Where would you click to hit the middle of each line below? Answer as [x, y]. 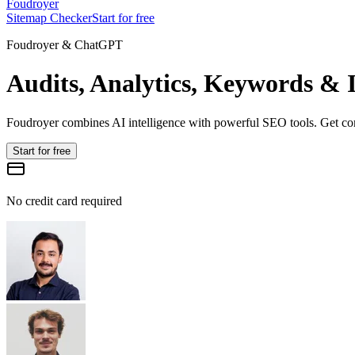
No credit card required [64, 200]
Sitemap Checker [49, 18]
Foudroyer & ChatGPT [65, 45]
